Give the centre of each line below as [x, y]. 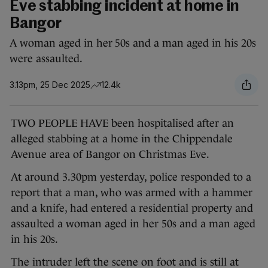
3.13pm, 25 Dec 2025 [50, 84]
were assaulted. [46, 59]
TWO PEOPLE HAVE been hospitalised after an [122, 124]
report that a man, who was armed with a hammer [132, 193]
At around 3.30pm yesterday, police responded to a [131, 177]
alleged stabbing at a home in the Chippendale [122, 139]
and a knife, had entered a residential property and [132, 208]
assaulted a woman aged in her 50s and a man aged [133, 224]
